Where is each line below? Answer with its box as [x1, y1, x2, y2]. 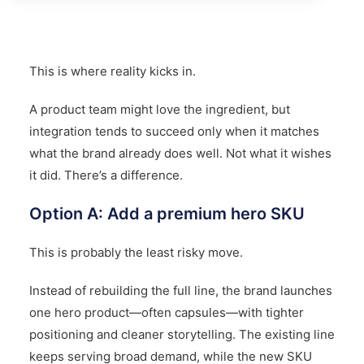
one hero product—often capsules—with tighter [28, 304, 304, 320]
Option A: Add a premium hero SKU [28, 203, 305, 223]
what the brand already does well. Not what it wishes [28, 145, 331, 161]
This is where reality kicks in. [28, 63, 196, 79]
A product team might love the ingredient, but [28, 101, 290, 117]
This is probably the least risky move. [28, 244, 243, 260]
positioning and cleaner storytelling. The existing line [28, 326, 335, 342]
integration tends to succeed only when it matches [28, 123, 319, 139]
